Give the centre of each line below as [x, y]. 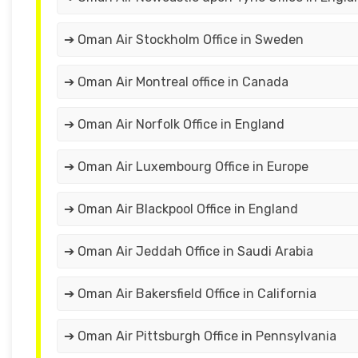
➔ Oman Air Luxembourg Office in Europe [186, 167]
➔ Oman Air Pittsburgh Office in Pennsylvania [200, 336]
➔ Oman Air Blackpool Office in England [181, 209]
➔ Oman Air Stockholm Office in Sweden [184, 40]
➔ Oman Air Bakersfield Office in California [192, 294]
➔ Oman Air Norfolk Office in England [176, 125]
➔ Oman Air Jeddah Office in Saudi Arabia [189, 252]
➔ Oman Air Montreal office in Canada [176, 82]
